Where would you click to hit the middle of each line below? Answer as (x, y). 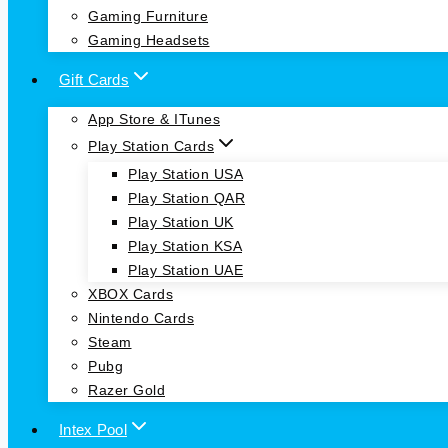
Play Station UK (181, 222)
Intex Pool (93, 429)
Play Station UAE (185, 270)
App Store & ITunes (154, 119)
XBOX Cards (130, 294)
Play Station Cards (151, 146)
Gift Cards (94, 79)
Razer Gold (126, 390)
